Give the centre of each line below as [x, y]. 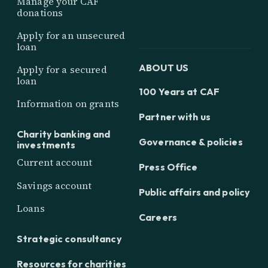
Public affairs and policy [195, 192]
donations [40, 12]
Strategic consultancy [69, 238]
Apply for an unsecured [71, 35]
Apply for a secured [62, 69]
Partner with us [175, 117]
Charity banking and [64, 134]
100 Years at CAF [179, 92]
